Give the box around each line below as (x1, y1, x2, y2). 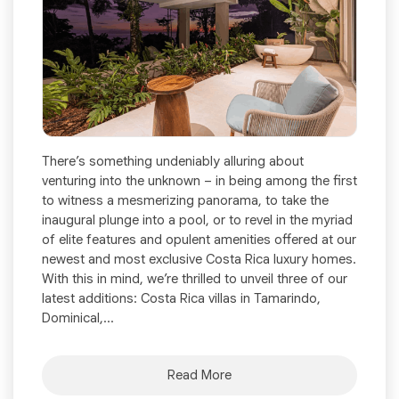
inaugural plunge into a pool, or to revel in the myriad (42, 211, 353, 228)
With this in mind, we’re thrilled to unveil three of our (42, 270, 347, 287)
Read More (167, 366, 232, 383)
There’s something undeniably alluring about (42, 152, 304, 169)
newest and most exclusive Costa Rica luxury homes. (42, 250, 356, 267)
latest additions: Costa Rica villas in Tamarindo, (42, 289, 321, 306)
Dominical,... (42, 309, 114, 326)
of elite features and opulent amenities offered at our (42, 231, 356, 248)
